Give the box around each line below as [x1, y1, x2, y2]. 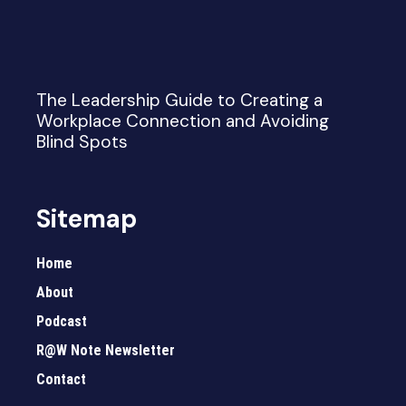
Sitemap [36, 201, 137, 236]
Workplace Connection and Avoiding [36, 109, 329, 132]
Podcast [36, 312, 87, 330]
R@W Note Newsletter [36, 341, 175, 359]
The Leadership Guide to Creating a [36, 88, 323, 111]
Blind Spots [36, 130, 128, 153]
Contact [36, 370, 86, 388]
